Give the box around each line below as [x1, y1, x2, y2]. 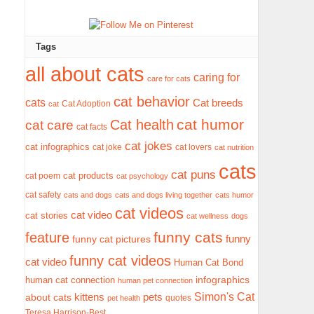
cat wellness [186, 211, 229, 220]
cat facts [76, 121, 108, 132]
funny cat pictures [72, 233, 151, 245]
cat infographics [25, 141, 90, 152]
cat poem [25, 170, 61, 181]
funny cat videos [69, 252, 172, 268]
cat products [63, 170, 114, 181]
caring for [193, 70, 240, 83]
